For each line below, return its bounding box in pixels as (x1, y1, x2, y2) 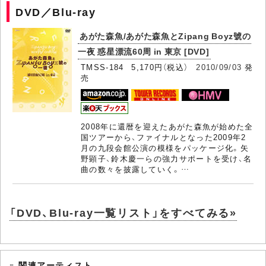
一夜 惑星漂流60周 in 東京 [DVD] (78, 45, 210, 58)
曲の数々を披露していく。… (81, 163, 189, 175)
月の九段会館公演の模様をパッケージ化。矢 (81, 142, 249, 154)
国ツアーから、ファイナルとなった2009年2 (81, 131, 246, 143)
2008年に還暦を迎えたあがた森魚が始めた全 (81, 121, 254, 132)
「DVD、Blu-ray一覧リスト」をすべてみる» (9, 204, 237, 221)
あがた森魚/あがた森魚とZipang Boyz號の (80, 30, 251, 42)
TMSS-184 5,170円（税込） (81, 61, 197, 73)
